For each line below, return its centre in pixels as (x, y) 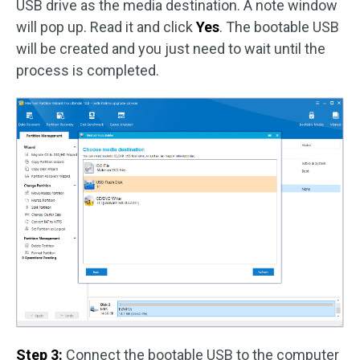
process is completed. (88, 70)
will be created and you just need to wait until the (171, 48)
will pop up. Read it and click (106, 27)
